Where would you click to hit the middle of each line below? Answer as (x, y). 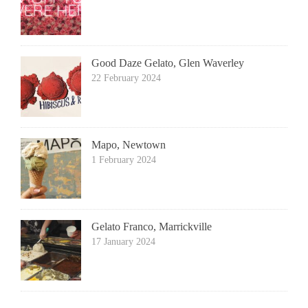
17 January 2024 (123, 241)
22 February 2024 (126, 78)
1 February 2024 (124, 159)
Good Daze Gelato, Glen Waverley (168, 63)
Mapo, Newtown (129, 144)
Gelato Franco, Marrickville (152, 226)
